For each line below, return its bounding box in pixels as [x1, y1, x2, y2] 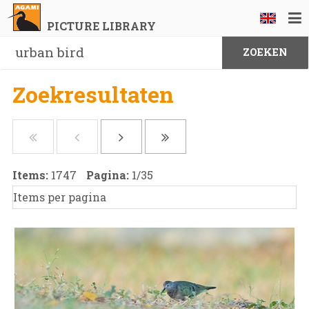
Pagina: [86, 168, 132, 182]
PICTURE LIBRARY [46, 19, 156, 33]
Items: [12, 168, 51, 182]
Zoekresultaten [12, 79, 174, 109]
